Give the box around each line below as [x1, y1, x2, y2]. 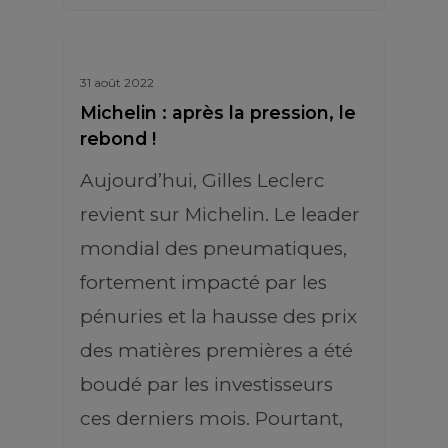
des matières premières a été [80, 339, 353, 362]
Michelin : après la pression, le [80, 102, 356, 123]
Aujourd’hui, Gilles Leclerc [80, 169, 325, 192]
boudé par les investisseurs [80, 373, 333, 396]
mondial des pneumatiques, [80, 237, 347, 260]
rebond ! [80, 128, 156, 149]
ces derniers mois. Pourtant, [80, 407, 343, 430]
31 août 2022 [80, 75, 154, 90]
